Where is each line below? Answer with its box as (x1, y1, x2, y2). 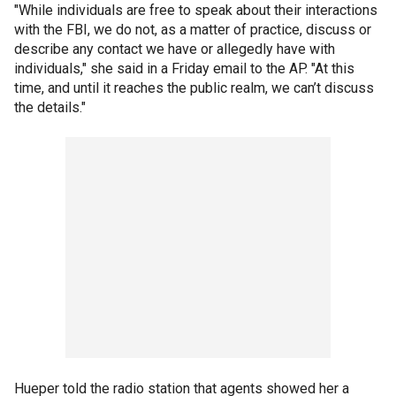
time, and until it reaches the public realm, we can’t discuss (14, 80, 374, 96)
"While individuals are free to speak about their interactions (14, 2, 377, 19)
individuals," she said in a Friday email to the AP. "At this (14, 60, 354, 77)
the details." (14, 99, 86, 116)
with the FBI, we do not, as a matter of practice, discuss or (14, 21, 371, 38)
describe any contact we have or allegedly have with (14, 41, 335, 57)
